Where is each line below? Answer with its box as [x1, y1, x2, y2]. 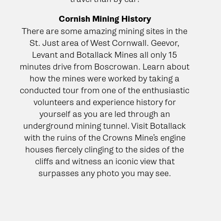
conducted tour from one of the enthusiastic [20, 85, 189, 95]
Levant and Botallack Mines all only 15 [32, 49, 177, 60]
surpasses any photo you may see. [38, 168, 171, 178]
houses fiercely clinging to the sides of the [25, 144, 184, 154]
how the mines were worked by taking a [30, 73, 180, 83]
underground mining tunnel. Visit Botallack [23, 120, 186, 131]
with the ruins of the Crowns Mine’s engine [24, 132, 185, 143]
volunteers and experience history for [33, 97, 176, 107]
